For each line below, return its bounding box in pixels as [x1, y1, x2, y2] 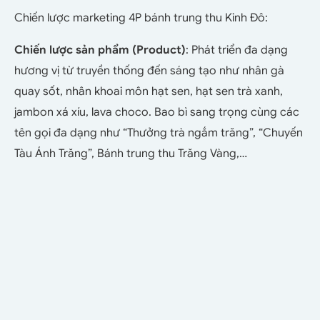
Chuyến [263, 125, 303, 140]
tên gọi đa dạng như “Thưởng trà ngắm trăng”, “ [14, 125, 263, 140]
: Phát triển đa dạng [186, 42, 288, 57]
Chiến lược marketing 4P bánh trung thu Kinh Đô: [14, 10, 268, 25]
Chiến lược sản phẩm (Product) [14, 42, 186, 57]
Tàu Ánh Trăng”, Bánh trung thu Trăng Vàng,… [14, 146, 247, 161]
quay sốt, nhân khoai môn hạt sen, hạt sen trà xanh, [14, 84, 283, 99]
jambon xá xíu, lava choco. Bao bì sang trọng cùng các [14, 104, 299, 119]
